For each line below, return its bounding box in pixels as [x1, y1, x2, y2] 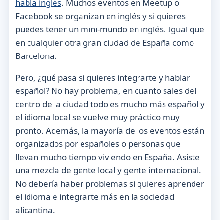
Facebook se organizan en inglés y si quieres [15, 10, 186, 22]
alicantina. [15, 204, 55, 216]
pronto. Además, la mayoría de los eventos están [15, 125, 204, 137]
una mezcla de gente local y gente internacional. [15, 165, 201, 176]
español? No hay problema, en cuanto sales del [15, 85, 196, 97]
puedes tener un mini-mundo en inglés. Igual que [15, 24, 204, 35]
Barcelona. [15, 50, 57, 62]
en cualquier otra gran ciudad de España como [15, 37, 194, 49]
